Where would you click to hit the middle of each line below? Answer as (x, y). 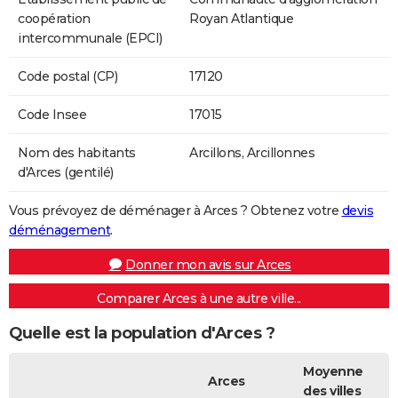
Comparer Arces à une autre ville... (199, 298)
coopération (54, 18)
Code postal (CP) (68, 76)
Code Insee (52, 114)
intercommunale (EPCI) (90, 38)
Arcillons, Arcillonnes (252, 152)
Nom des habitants (77, 152)
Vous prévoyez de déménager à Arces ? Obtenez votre (175, 210)
